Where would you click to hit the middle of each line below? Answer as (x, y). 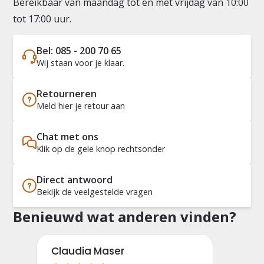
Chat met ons (68, 137)
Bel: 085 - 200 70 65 (79, 51)
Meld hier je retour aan (81, 106)
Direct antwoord (75, 180)
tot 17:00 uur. (42, 19)
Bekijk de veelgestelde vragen (95, 192)
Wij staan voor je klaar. (81, 63)
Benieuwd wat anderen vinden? (125, 217)
